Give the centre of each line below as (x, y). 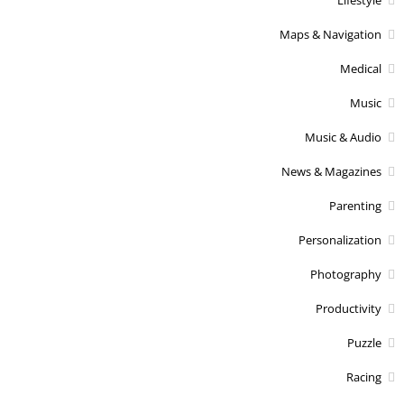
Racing (364, 376)
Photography (346, 274)
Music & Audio (343, 137)
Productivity (349, 308)
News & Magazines (331, 171)
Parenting (355, 205)
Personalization (340, 239)
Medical (361, 68)
